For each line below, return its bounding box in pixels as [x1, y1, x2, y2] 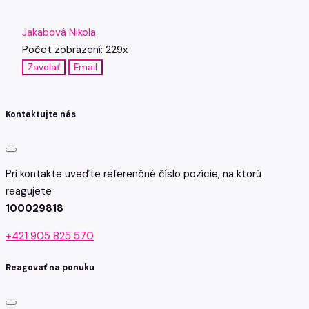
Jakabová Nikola [22, 25, 96, 39]
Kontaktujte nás [6, 109, 76, 121]
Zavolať [28, 61, 60, 73]
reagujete [6, 184, 52, 199]
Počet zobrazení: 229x [22, 42, 128, 57]
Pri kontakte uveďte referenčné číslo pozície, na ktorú [6, 167, 261, 181]
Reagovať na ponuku [6, 261, 94, 273]
